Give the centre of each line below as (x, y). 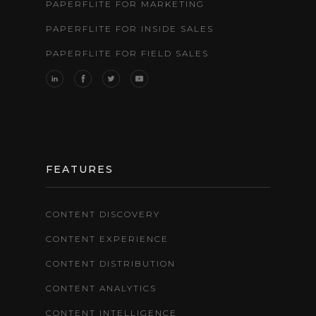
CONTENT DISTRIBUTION (111, 263)
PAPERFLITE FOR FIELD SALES (127, 53)
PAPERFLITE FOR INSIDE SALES (130, 29)
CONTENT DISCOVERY (103, 214)
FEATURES (80, 169)
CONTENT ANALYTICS (101, 288)
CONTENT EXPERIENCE (107, 239)
